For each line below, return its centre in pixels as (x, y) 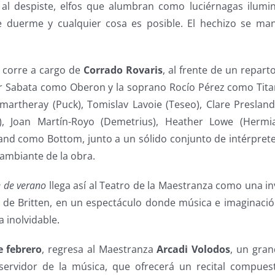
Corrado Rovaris (123, 70)
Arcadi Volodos (194, 249)
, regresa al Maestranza (99, 249)
